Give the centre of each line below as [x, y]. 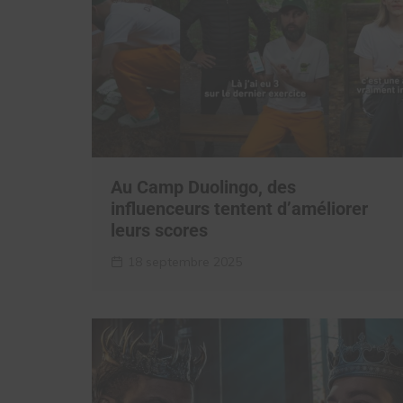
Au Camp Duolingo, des [203, 187]
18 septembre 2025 [185, 262]
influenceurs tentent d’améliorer [239, 209]
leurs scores [159, 230]
